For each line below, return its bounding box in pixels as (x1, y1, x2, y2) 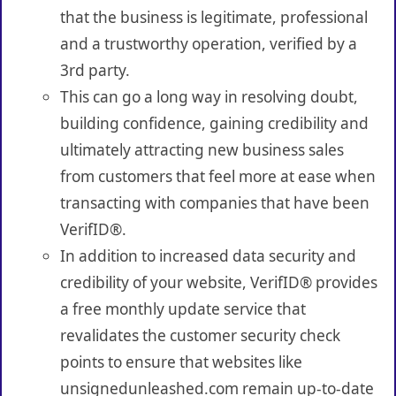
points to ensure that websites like (59, 351, 302, 372)
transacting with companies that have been (59, 192, 369, 213)
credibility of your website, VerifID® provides (59, 271, 377, 293)
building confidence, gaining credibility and (59, 112, 369, 133)
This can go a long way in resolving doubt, (59, 86, 358, 107)
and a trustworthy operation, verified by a (59, 33, 357, 54)
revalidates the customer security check (59, 324, 340, 346)
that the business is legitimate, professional (59, 6, 368, 27)
